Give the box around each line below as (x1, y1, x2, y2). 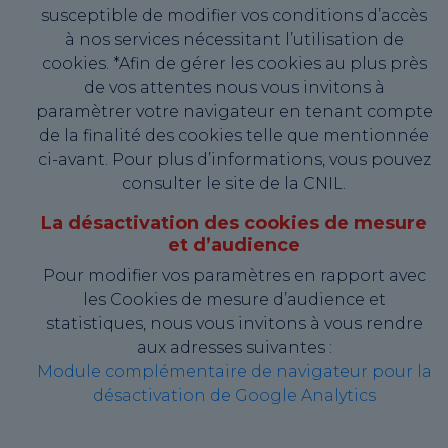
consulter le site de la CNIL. (122, 174, 346, 194)
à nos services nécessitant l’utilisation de (64, 30, 404, 50)
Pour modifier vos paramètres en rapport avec (42, 266, 426, 286)
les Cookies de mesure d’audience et (82, 290, 386, 310)
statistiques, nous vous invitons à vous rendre (45, 314, 423, 334)
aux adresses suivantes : (136, 338, 332, 358)
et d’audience (168, 234, 300, 257)
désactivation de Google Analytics (92, 386, 376, 406)
